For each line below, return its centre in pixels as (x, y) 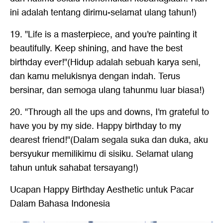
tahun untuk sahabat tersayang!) (74, 168)
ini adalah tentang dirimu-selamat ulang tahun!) (103, 12)
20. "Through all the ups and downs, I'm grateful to (110, 112)
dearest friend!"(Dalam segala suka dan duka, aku (109, 140)
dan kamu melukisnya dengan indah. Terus (95, 76)
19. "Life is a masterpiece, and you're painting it (104, 34)
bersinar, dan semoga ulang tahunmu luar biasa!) (107, 90)
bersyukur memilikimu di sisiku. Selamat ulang (102, 154)
